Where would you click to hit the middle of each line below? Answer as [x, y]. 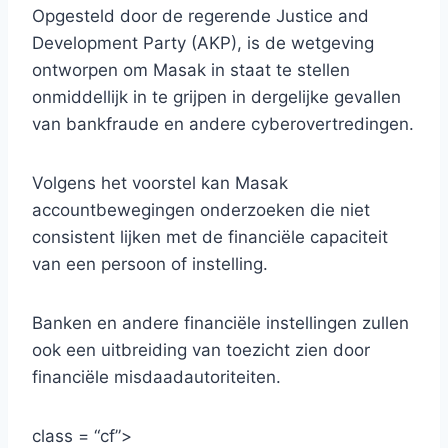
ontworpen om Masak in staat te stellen [191, 70]
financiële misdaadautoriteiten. [156, 377]
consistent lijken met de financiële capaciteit [210, 237]
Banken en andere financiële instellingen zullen [220, 323]
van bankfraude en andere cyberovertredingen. [223, 124]
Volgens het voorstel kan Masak [160, 183]
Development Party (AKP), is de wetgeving [203, 43]
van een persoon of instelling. [150, 264]
